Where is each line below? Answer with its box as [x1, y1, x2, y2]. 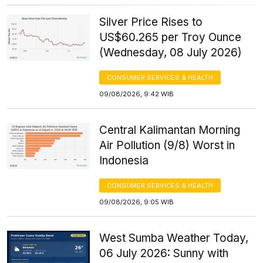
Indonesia [99, 153, 149, 167]
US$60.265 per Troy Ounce [99, 30, 242, 44]
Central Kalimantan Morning [99, 123, 241, 137]
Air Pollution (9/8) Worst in [99, 138, 235, 152]
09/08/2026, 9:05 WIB [99, 197, 174, 206]
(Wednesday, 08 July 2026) [99, 45, 242, 59]
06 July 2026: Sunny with [99, 246, 229, 260]
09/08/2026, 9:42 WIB [99, 89, 174, 98]
